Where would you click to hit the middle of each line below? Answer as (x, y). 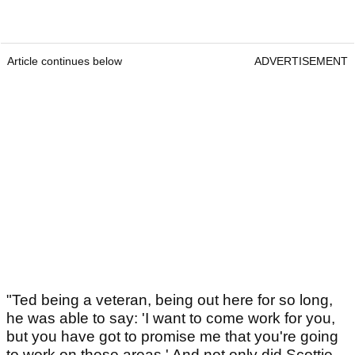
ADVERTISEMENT (301, 61)
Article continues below (65, 61)
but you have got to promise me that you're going (172, 337)
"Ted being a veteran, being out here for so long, (170, 300)
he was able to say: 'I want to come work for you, (171, 319)
